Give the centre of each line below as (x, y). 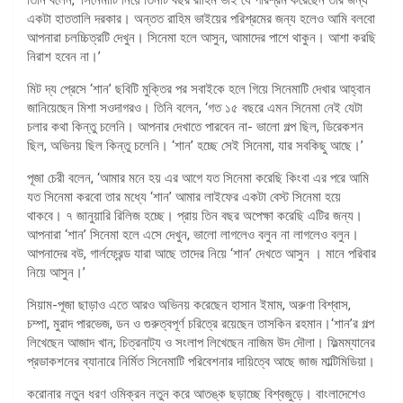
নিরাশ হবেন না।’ (64, 56)
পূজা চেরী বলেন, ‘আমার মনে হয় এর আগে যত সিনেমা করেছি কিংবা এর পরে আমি (198, 178)
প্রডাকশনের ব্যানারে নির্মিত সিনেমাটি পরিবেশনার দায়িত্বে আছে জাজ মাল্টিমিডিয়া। (201, 361)
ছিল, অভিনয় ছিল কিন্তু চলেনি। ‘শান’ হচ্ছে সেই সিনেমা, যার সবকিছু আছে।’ (195, 145)
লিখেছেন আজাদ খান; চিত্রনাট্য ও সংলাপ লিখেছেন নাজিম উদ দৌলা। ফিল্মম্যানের (201, 342)
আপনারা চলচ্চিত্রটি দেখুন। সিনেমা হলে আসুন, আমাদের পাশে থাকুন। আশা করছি (201, 37)
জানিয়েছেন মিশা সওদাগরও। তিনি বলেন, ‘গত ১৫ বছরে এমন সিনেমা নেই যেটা (195, 107)
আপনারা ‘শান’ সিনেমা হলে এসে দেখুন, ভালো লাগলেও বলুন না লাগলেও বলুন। (193, 234)
